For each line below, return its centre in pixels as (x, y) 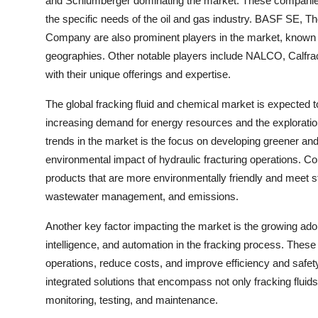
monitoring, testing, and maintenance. (132, 300)
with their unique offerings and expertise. (138, 75)
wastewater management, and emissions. (142, 197)
